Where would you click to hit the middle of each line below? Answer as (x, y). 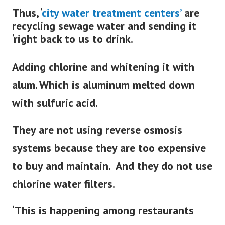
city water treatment (93, 20)
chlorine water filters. (64, 191)
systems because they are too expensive (109, 155)
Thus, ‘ (27, 20)
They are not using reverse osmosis (97, 137)
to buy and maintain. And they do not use (112, 173)
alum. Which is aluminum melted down (103, 92)
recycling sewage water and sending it (104, 33)
